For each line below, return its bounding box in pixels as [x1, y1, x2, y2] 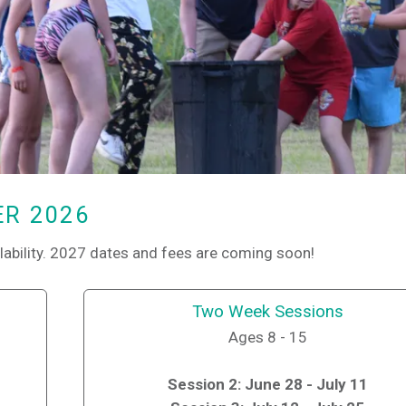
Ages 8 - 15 [227, 327, 307, 346]
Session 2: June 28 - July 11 [167, 375, 368, 394]
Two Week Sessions [191, 301, 343, 322]
